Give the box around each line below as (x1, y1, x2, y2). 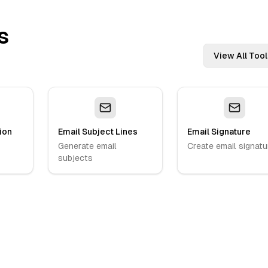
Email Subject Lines (58, 127, 138, 136)
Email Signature (187, 127, 251, 136)
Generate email (58, 141, 117, 151)
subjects (58, 153, 93, 163)
